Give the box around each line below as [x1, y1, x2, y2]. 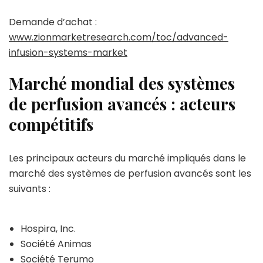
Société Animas [21, 237, 92, 251]
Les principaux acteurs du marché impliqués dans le [9, 151, 246, 165]
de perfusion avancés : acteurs [9, 93, 235, 114]
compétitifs [9, 113, 93, 135]
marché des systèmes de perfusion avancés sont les [9, 167, 251, 180]
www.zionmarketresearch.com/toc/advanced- [9, 31, 228, 44]
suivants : [9, 182, 50, 195]
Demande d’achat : [9, 15, 99, 29]
